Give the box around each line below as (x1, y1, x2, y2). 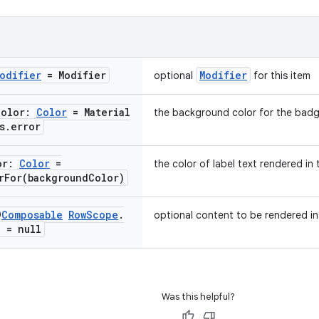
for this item (251, 69, 310, 82)
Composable (1, 208, 63, 221)
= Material (67, 105, 130, 119)
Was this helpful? (162, 291, 235, 303)
